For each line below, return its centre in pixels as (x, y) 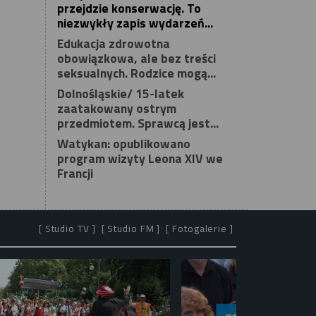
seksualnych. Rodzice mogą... (136, 73)
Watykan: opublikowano (123, 144)
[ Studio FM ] (131, 228)
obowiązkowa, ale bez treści (136, 59)
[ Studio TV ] (67, 228)
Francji (75, 174)
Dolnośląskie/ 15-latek (120, 94)
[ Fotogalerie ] (200, 228)
